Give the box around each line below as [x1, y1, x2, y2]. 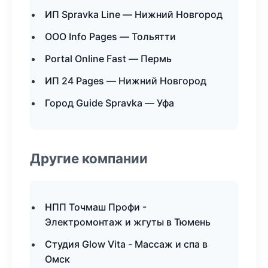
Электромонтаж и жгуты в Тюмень [45, 216, 211, 228]
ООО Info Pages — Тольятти [45, 31, 176, 42]
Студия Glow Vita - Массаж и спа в [45, 238, 208, 250]
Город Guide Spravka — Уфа [45, 97, 174, 109]
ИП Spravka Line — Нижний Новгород [45, 8, 223, 20]
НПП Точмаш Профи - [45, 201, 147, 213]
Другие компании [30, 150, 148, 166]
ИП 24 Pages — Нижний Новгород [45, 75, 206, 87]
